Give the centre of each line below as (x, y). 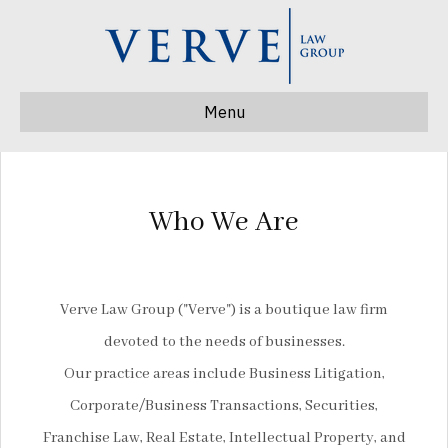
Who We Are (224, 222)
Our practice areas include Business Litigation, (224, 374)
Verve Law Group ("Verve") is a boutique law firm (224, 310)
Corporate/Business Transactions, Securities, (224, 406)
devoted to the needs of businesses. (224, 342)
